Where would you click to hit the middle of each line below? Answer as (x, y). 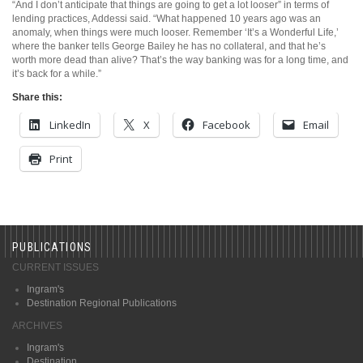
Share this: (37, 97)
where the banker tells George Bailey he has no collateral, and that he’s (169, 46)
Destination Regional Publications (102, 303)
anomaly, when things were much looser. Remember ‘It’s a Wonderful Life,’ (175, 32)
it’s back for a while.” (57, 73)
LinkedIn (70, 124)
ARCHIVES (37, 325)
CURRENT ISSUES (56, 267)
